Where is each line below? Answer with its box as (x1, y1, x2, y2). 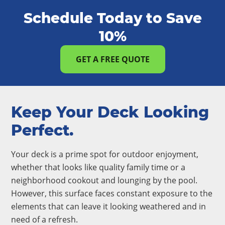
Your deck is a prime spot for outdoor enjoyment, (11, 149, 198, 160)
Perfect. (11, 121, 73, 140)
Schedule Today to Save (23, 10, 202, 27)
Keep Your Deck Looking (11, 103, 209, 122)
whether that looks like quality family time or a (11, 162, 185, 173)
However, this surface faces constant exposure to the (11, 188, 212, 199)
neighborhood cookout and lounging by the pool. (11, 175, 197, 186)
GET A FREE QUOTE (75, 54, 150, 65)
